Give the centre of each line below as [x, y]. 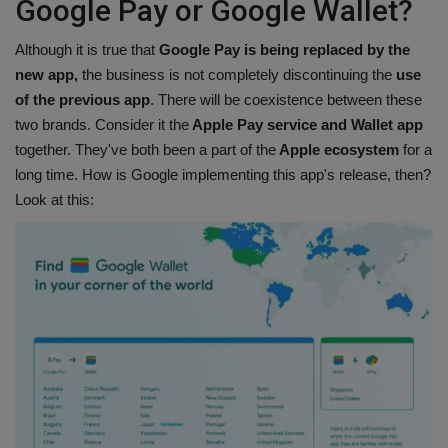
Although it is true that [85, 49]
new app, [46, 74]
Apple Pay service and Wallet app [306, 124]
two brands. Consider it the [102, 124]
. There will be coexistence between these [286, 99]
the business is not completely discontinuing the [235, 74]
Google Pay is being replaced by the [282, 49]
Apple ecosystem [337, 149]
